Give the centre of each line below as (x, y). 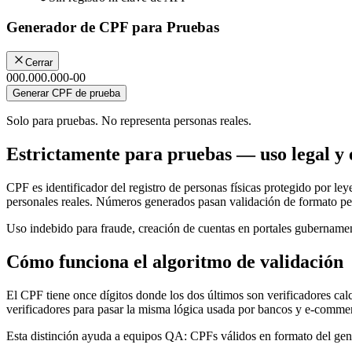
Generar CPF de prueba (66, 93)
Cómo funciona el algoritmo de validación (175, 261)
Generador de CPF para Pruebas (113, 27)
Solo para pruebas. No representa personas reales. (129, 121)
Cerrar (39, 63)
